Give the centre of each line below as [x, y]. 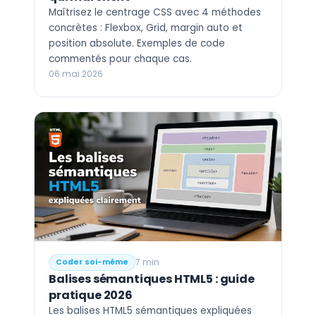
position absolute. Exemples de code [137, 43]
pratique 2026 [91, 296]
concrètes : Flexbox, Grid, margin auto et [146, 28]
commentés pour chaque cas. [120, 59]
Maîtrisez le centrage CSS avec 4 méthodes [155, 12]
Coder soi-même [92, 262]
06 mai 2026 [76, 73]
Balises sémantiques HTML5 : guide [152, 279]
